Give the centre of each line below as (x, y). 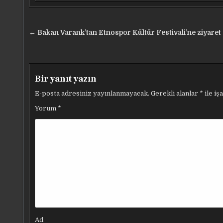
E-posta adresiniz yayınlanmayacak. (92, 93)
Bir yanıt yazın (66, 79)
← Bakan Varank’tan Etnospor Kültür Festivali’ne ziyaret (125, 33)
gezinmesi (60, 48)
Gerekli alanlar (175, 93)
